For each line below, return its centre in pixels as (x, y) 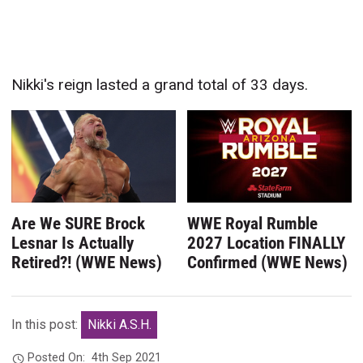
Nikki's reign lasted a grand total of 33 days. (160, 85)
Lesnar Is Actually (73, 243)
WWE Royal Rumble (253, 224)
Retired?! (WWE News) (87, 263)
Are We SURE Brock (79, 224)
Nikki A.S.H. (119, 325)
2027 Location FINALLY (267, 243)
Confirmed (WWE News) (268, 263)
